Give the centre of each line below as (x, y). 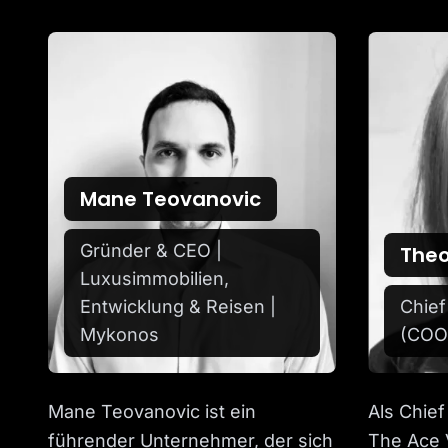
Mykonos (119, 335)
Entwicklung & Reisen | (178, 307)
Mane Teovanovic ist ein (152, 412)
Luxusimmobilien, (154, 279)
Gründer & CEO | (151, 251)
